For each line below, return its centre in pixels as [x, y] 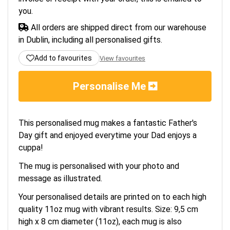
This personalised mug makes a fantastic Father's [108, 123]
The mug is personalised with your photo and [99, 166]
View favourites [122, 58]
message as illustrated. [60, 178]
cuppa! [31, 148]
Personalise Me [110, 86]
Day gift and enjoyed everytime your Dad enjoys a [108, 135]
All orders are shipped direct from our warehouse [118, 27]
